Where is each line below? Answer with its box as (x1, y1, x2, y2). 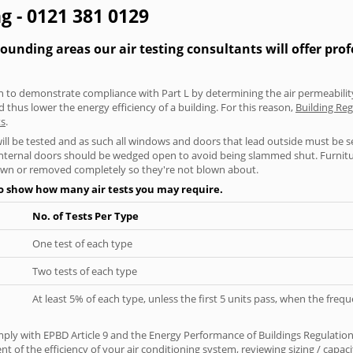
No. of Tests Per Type (32, 208, 139, 223)
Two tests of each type (32, 263, 137, 278)
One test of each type (32, 236, 132, 251)
